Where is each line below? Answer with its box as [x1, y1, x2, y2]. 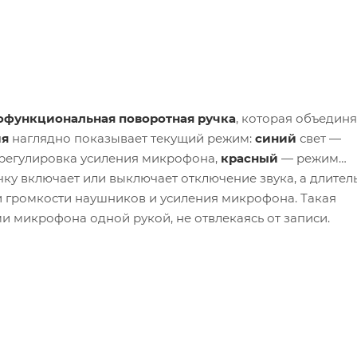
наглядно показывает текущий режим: [9, 131, 255, 147]
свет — [296, 131, 341, 147]
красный [221, 151, 278, 167]
